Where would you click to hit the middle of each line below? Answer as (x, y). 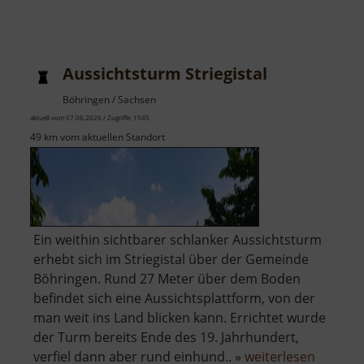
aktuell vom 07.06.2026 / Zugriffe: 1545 (90, 118)
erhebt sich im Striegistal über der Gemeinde (171, 260)
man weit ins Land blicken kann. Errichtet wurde (180, 318)
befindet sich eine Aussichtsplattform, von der (174, 299)
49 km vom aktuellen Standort (97, 137)
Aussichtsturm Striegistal (165, 74)
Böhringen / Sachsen (109, 100)
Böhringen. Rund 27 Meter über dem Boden (167, 279)
